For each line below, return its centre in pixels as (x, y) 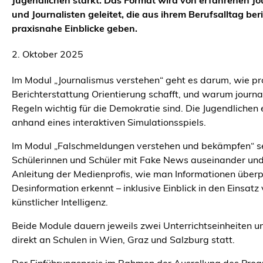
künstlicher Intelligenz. (60, 203)
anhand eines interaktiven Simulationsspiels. (109, 123)
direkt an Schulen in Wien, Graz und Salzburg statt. (123, 241)
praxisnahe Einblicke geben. (75, 29)
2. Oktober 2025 (48, 55)
